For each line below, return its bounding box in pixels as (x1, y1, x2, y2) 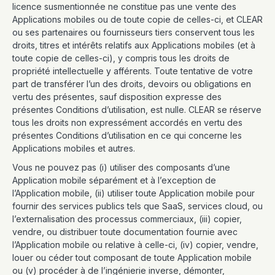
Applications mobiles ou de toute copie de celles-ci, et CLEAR (12, 14, 263, 25)
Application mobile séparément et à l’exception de (12, 175, 216, 185)
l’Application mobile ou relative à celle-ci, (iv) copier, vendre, (12, 239, 258, 250)
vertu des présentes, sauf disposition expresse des (12, 91, 222, 102)
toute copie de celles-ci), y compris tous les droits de (12, 53, 230, 63)
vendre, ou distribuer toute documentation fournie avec (12, 227, 238, 237)
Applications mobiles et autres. (12, 143, 135, 153)
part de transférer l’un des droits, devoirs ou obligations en (12, 79, 251, 89)
